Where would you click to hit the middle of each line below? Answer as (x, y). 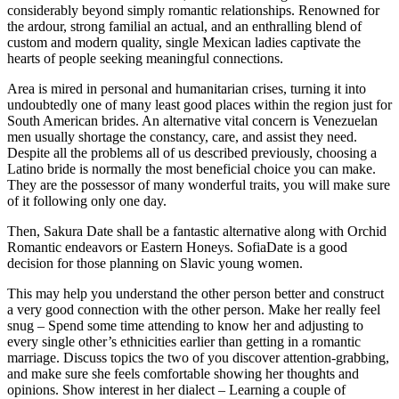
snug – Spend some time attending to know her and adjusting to (185, 326)
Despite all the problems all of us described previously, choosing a (192, 153)
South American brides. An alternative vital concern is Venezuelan (192, 121)
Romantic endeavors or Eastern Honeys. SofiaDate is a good (177, 248)
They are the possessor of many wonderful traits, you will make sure (199, 185)
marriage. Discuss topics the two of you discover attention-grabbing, (198, 358)
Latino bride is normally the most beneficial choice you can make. (191, 169)
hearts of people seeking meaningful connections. (145, 59)
